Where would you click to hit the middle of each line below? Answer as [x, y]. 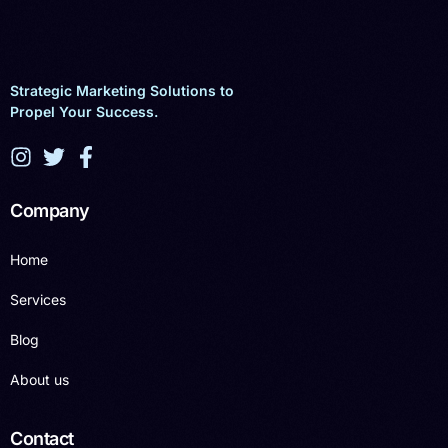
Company [50, 210]
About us [39, 379]
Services [38, 299]
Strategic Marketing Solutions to [122, 90]
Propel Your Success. [84, 111]
